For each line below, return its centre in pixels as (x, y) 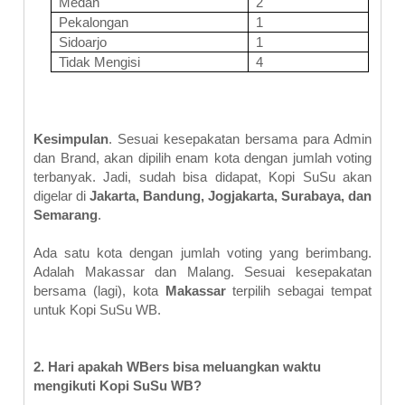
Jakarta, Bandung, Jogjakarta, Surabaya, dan (231, 196)
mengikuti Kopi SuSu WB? (118, 386)
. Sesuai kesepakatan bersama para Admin (240, 139)
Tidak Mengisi (99, 62)
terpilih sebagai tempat (302, 291)
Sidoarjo (82, 42)
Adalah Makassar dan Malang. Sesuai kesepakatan (202, 272)
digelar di (61, 196)
